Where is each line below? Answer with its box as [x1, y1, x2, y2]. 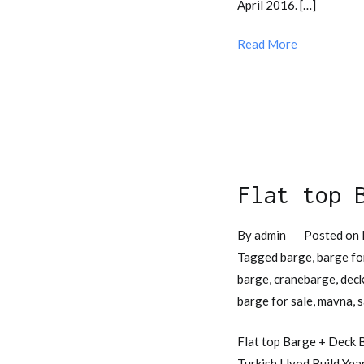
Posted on [303, 227, 362, 243]
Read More [237, 37, 297, 52]
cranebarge [274, 271, 336, 287]
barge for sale [237, 293, 313, 309]
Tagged [237, 249, 280, 265]
